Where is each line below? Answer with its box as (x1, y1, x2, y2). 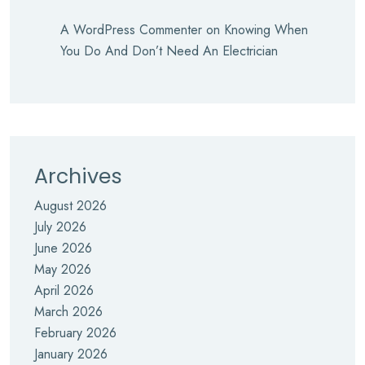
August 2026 (34, 196, 107, 215)
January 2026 (34, 345, 108, 363)
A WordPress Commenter (60, 20, 202, 39)
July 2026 (34, 218, 86, 236)
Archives (34, 162, 122, 191)
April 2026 (34, 281, 94, 300)
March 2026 (34, 302, 103, 321)
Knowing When (224, 20, 308, 39)
